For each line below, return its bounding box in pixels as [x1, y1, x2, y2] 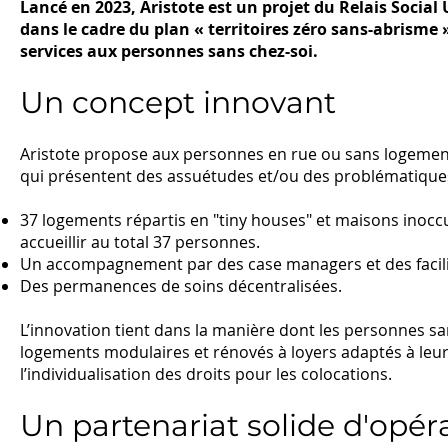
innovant [195, 84, 336, 121]
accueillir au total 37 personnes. [20, 231, 260, 253]
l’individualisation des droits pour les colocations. [20, 363, 392, 385]
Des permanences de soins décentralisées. [20, 275, 342, 297]
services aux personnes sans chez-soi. [20, 40, 318, 62]
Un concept [20, 84, 195, 121]
